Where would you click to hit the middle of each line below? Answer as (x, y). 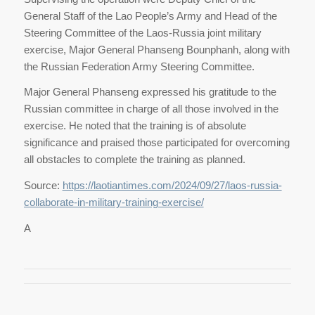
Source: (43, 186)
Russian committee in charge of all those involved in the (151, 109)
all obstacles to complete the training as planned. (134, 160)
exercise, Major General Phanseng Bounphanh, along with (156, 49)
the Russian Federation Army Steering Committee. (140, 66)
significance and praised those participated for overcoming (156, 143)
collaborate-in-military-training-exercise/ (114, 202)
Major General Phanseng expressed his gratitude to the (150, 92)
